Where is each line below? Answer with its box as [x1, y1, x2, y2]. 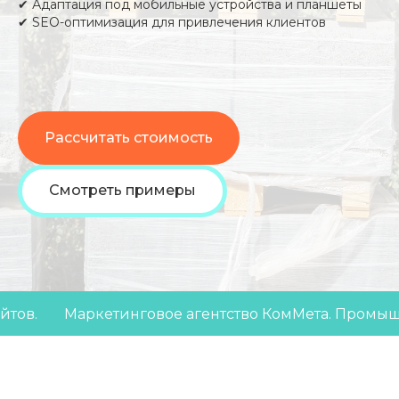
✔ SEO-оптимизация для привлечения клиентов [18, 14, 326, 30]
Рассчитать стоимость [45, 128, 213, 146]
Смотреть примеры [49, 182, 196, 199]
